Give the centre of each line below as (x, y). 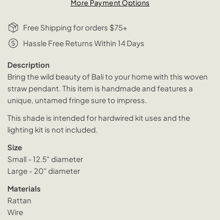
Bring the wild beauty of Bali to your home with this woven (108, 76)
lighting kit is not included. (53, 129)
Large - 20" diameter (44, 170)
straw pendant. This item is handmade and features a (100, 88)
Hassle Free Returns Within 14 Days (84, 43)
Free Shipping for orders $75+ (75, 27)
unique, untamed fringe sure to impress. (77, 100)
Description (28, 64)
